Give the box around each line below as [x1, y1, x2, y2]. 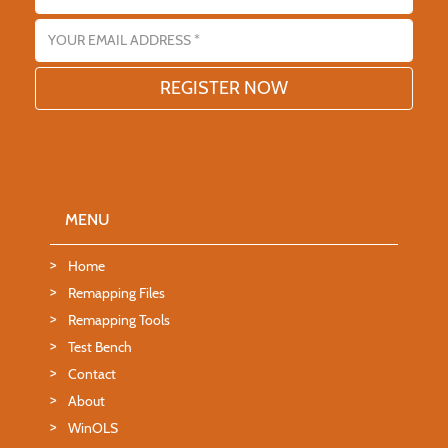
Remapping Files [68, 283, 165, 302]
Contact [68, 364, 116, 383]
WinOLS [68, 418, 118, 437]
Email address [34, 14, 129, 34]
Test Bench [68, 337, 132, 356]
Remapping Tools [68, 310, 170, 329]
